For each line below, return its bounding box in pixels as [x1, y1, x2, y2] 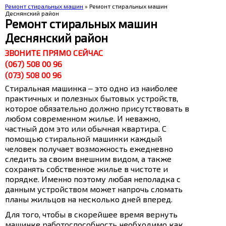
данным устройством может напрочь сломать [5, 184, 183, 194]
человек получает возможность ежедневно [5, 144, 173, 153]
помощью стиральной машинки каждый [5, 134, 162, 143]
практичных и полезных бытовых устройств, [5, 93, 178, 103]
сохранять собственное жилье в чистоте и [5, 164, 168, 174]
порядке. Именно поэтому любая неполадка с [5, 174, 181, 184]
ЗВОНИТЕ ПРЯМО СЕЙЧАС [5, 48, 103, 58]
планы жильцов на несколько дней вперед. [5, 194, 173, 204]
